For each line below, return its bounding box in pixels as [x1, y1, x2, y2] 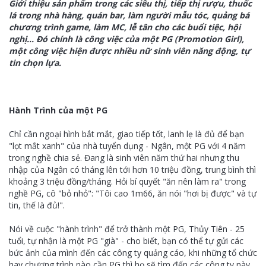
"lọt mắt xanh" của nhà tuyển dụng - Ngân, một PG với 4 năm [9, 140, 246, 151]
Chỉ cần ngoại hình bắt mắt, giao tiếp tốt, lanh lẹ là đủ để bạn [9, 128, 244, 140]
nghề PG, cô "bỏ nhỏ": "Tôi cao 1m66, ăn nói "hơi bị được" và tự [9, 188, 256, 199]
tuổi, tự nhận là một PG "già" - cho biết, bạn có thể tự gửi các [9, 235, 243, 246]
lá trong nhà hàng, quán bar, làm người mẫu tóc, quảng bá [9, 9, 249, 21]
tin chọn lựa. [9, 57, 61, 68]
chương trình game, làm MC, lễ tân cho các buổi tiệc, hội [9, 21, 240, 33]
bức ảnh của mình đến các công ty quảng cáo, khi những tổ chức [9, 247, 257, 258]
